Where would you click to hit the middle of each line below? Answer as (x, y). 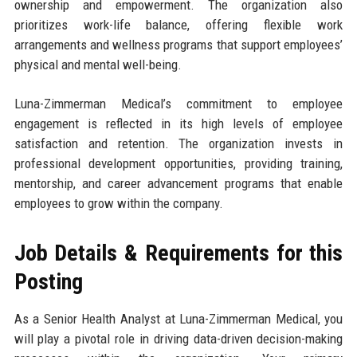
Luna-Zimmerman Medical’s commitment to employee (178, 103)
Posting (48, 281)
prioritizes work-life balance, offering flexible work (178, 24)
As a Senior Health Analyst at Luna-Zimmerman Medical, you (178, 318)
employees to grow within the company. (118, 203)
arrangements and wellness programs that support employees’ (178, 44)
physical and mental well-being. (98, 64)
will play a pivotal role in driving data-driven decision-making (178, 338)
